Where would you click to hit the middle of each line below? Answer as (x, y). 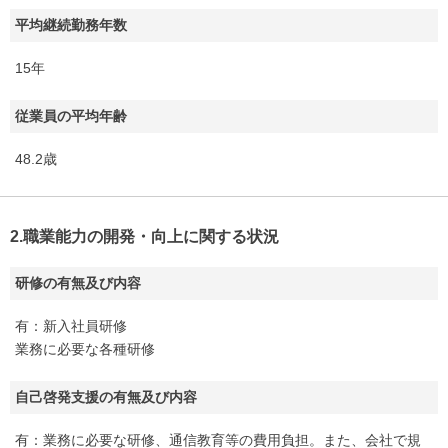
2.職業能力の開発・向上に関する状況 (144, 236)
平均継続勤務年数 (71, 25)
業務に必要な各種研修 (85, 349)
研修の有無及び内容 (78, 283)
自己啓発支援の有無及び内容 (106, 397)
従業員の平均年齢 (71, 116)
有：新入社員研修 (71, 326)
